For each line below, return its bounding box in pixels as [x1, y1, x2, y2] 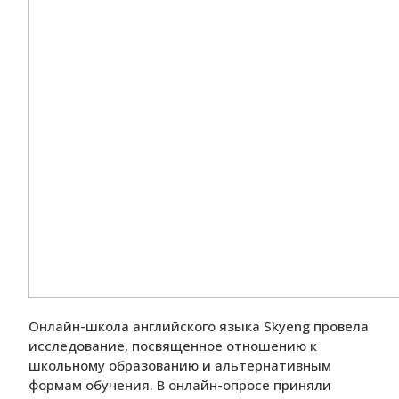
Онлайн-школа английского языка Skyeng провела [28, 317, 369, 336]
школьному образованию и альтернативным [28, 356, 331, 375]
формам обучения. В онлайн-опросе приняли [28, 376, 331, 395]
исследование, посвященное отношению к [28, 337, 317, 355]
